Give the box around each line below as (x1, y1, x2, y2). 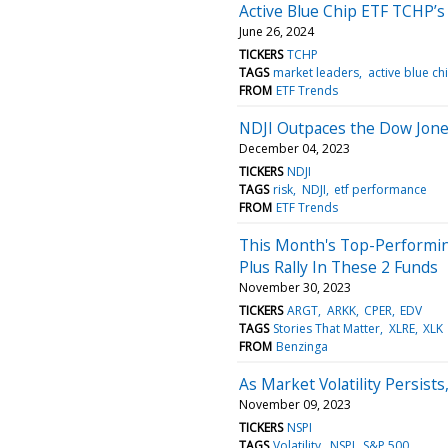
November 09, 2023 (239, 395, 351, 413)
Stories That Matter (273, 319, 381, 337)
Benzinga (276, 337, 329, 355)
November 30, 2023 (239, 278, 351, 296)
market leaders (273, 63, 360, 81)
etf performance (333, 180, 427, 198)
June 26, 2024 (239, 22, 314, 40)
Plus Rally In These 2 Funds (239, 255, 438, 278)
